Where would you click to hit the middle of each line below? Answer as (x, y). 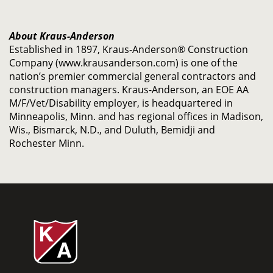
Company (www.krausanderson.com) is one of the (123, 63)
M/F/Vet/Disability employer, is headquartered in (121, 103)
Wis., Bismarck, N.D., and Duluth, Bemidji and (112, 130)
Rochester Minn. (47, 143)
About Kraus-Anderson (62, 36)
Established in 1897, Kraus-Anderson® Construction (129, 49)
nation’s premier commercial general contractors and (133, 76)
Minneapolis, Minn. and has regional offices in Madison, (136, 116)
